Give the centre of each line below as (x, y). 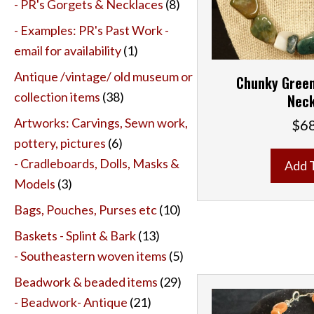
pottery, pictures (60, 143)
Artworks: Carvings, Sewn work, (101, 122)
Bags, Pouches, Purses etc (86, 209)
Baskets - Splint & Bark (75, 235)
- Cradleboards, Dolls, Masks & (97, 163)
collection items (57, 96)
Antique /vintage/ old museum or (103, 76)
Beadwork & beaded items (86, 281)
